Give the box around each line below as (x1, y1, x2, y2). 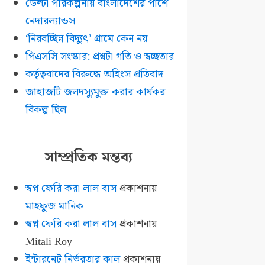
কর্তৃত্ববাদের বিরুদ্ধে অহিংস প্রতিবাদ (25, 66, 163, 83)
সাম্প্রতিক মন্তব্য (44, 146, 132, 169)
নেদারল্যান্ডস (25, 12, 75, 30)
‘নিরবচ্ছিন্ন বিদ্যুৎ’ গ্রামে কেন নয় (25, 30, 147, 48)
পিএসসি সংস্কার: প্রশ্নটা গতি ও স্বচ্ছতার (25, 48, 174, 66)
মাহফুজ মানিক (25, 197, 83, 215)
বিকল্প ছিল (25, 101, 66, 119)
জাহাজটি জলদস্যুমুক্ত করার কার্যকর (25, 83, 165, 101)
